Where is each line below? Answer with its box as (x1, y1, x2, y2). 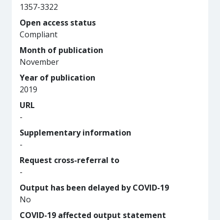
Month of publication (20, 45, 103, 55)
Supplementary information (20, 127, 131, 138)
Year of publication (20, 72, 95, 83)
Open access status (20, 17, 96, 28)
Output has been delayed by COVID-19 (20, 182, 169, 193)
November (20, 56, 59, 67)
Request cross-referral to (20, 155, 119, 165)
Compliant (20, 29, 57, 40)
